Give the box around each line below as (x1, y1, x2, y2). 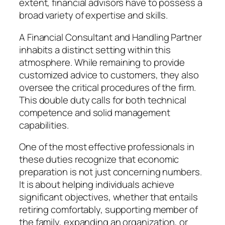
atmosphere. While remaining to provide (19, 55, 185, 69)
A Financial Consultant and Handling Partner (19, 30, 202, 44)
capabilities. (19, 118, 69, 132)
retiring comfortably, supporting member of (19, 203, 198, 216)
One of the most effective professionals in (19, 140, 194, 154)
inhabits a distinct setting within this (19, 43, 171, 56)
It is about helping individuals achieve (19, 178, 175, 191)
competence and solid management (19, 105, 170, 119)
